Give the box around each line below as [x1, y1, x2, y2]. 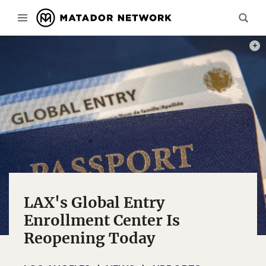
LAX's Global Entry [24, 193, 164, 212]
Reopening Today [24, 229, 155, 248]
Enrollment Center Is [24, 211, 180, 230]
